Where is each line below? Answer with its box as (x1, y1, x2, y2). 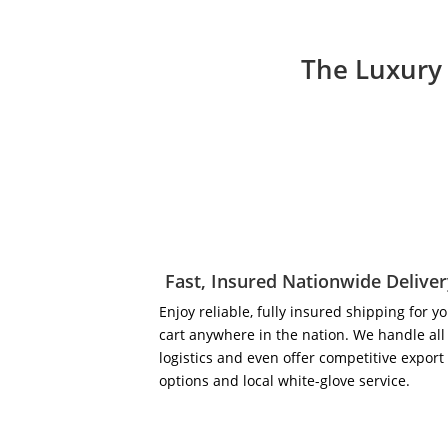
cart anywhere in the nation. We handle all (159, 325, 446, 345)
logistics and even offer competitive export (159, 348, 445, 368)
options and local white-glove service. (159, 371, 411, 391)
